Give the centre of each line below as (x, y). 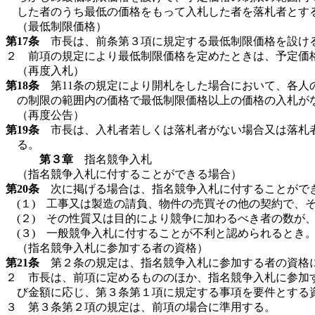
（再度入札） (51, 71)
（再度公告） (51, 115)
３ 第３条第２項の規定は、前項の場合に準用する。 (141, 307)
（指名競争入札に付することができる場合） (129, 174)
